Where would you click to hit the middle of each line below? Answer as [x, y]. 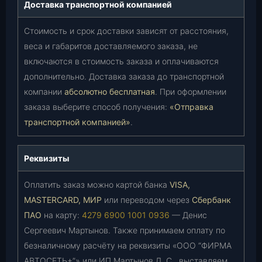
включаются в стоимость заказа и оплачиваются [121, 61]
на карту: [62, 215]
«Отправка [192, 107]
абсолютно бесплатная [110, 92]
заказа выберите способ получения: [97, 107]
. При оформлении [191, 92]
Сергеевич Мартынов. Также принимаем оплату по [125, 230]
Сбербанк [211, 200]
